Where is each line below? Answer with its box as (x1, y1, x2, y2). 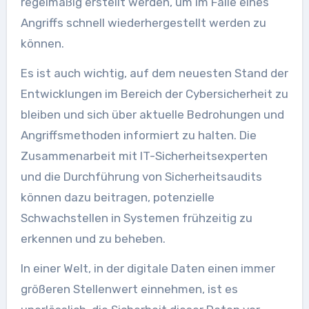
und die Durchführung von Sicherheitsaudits (20, 169, 262, 183)
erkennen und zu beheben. (20, 231, 166, 246)
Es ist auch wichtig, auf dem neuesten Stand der (20, 66, 288, 80)
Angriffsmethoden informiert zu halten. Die (20, 128, 257, 142)
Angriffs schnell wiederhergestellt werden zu (20, 15, 266, 30)
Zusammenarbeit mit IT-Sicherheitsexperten (20, 148, 268, 163)
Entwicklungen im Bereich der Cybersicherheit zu (20, 86, 288, 101)
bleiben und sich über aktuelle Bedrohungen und (20, 107, 284, 121)
